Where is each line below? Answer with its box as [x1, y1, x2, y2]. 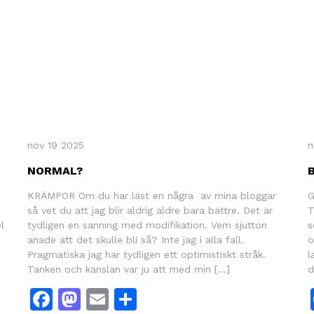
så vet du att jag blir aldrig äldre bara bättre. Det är [27, 204, 273, 216]
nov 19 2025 [27, 139, 84, 151]
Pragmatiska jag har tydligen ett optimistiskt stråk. [27, 248, 266, 260]
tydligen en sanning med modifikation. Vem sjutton [27, 219, 267, 231]
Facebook [52, 285, 156, 313]
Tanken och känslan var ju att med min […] [27, 263, 230, 275]
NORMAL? [27, 163, 83, 177]
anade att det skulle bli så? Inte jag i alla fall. [27, 233, 244, 245]
